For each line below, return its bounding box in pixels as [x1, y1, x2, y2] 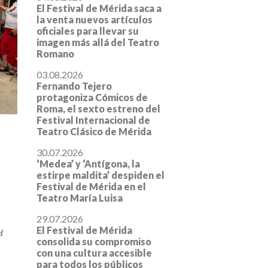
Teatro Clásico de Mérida [36, 126, 151, 138]
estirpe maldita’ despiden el [36, 169, 165, 181]
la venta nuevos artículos [36, 14, 153, 26]
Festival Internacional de [36, 114, 150, 126]
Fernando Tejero [36, 80, 112, 92]
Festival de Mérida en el [36, 181, 146, 193]
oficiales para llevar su [36, 25, 139, 37]
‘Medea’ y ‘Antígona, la [36, 158, 140, 170]
